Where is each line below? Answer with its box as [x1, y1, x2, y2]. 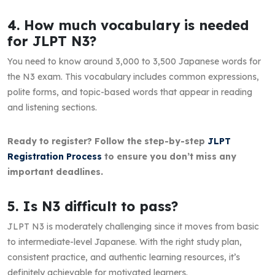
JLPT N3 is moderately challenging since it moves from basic [7, 220, 259, 232]
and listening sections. [7, 101, 97, 113]
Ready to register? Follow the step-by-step [7, 135, 207, 147]
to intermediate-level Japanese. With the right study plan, [7, 236, 242, 247]
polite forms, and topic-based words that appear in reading [7, 86, 252, 98]
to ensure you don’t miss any [102, 150, 236, 162]
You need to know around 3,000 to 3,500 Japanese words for [7, 55, 261, 67]
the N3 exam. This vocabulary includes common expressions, [7, 71, 259, 82]
